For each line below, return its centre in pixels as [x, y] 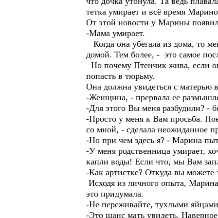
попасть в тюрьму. [120, 76]
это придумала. [115, 194]
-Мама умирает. [116, 33]
